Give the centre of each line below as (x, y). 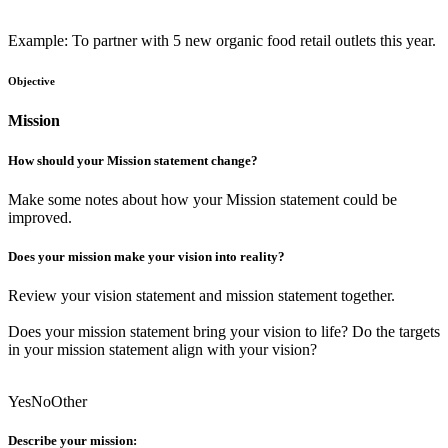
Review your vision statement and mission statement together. (201, 296)
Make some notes (63, 199)
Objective (31, 81)
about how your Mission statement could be (257, 199)
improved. (40, 217)
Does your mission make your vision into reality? (146, 256)
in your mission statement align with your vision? (162, 350)
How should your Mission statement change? (133, 160)
